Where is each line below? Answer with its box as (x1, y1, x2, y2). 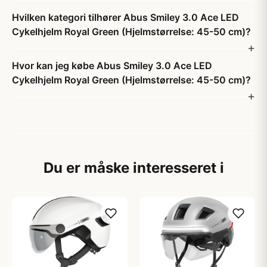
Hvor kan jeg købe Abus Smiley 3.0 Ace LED (12, 60, 212, 72)
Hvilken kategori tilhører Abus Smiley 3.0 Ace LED (12, 11, 239, 23)
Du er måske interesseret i (43, 159, 224, 176)
